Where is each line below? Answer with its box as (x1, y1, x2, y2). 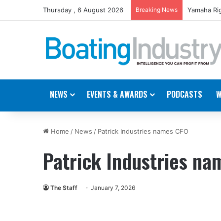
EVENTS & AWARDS (87, 88, 147, 100)
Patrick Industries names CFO (98, 127, 188, 135)
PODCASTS (167, 88, 202, 100)
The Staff (50, 184, 77, 191)
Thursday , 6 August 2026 (43, 6, 123, 14)
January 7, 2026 (91, 184, 135, 191)
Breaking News (136, 6, 178, 13)
